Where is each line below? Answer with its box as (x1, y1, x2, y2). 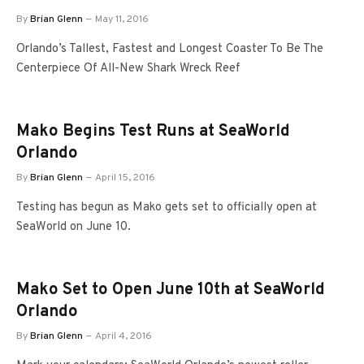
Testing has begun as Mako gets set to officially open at (16, 199, 317, 215)
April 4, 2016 (95, 329, 152, 343)
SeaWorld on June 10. (16, 219, 131, 235)
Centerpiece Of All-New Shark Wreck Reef (16, 60, 240, 76)
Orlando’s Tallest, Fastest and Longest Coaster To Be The (16, 41, 323, 57)
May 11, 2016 (95, 12, 149, 26)
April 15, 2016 (95, 171, 155, 184)
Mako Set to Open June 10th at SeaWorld (16, 279, 325, 301)
